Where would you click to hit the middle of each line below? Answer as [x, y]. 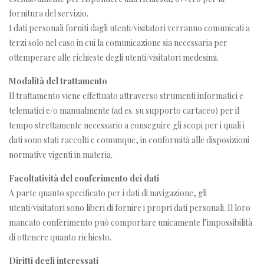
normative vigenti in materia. [61, 154]
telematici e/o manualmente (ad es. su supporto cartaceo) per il [124, 110]
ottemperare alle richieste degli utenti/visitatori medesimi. [114, 57]
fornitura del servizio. [49, 13]
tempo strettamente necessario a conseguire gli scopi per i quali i [127, 125]
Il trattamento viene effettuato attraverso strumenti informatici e [126, 95]
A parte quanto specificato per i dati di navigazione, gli [108, 193]
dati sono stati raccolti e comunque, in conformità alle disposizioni [129, 140]
